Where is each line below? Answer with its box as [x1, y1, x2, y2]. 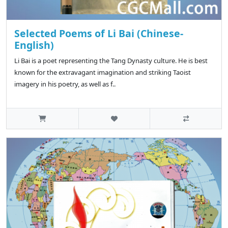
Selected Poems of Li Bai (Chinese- [14, 26, 183, 41]
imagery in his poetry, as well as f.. [14, 79, 116, 89]
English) [14, 38, 54, 52]
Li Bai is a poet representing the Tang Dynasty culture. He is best [14, 56, 208, 66]
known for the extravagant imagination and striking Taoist [14, 68, 191, 77]
